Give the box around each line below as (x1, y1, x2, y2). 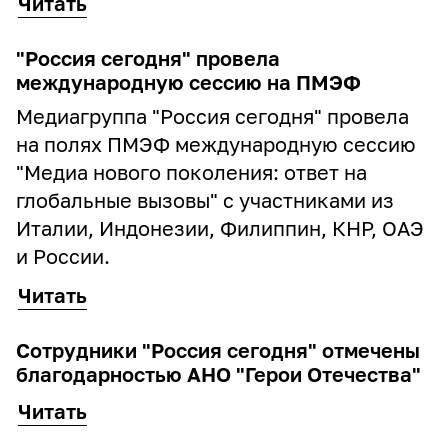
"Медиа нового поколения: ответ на (16, 160, 367, 184)
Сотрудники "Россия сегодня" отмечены (16, 338, 420, 362)
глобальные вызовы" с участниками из (16, 188, 394, 212)
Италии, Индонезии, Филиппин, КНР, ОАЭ (16, 216, 424, 240)
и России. (16, 244, 110, 268)
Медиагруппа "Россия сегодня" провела (16, 104, 409, 128)
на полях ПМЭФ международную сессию (16, 132, 416, 156)
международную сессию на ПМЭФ (16, 70, 361, 94)
